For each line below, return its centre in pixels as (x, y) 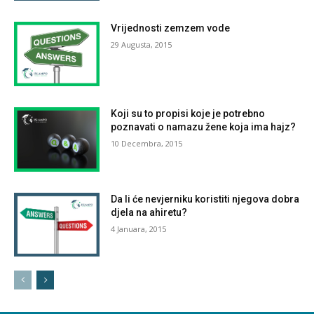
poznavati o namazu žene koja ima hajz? (204, 127)
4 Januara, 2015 (139, 228)
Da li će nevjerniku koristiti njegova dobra (205, 199)
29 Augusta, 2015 (142, 45)
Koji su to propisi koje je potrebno (188, 113)
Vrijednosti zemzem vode (171, 28)
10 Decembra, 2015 (147, 143)
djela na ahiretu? (149, 212)
